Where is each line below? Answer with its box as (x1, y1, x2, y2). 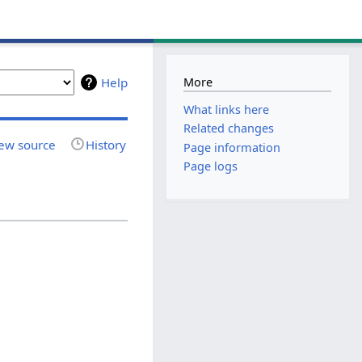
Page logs (183, 158, 238, 174)
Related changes (183, 120, 275, 137)
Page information (183, 139, 281, 155)
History (86, 136, 127, 153)
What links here (183, 102, 270, 118)
